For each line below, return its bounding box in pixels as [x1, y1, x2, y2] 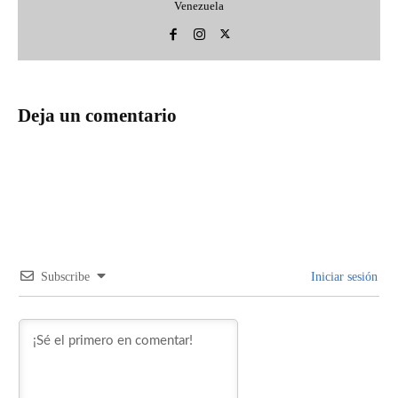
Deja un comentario [18, 105, 177, 126]
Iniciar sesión [307, 270, 378, 283]
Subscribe [41, 270, 90, 283]
